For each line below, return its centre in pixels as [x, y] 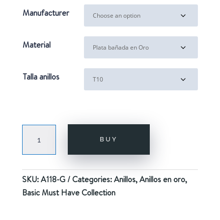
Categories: [93, 179]
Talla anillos [41, 77]
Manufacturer [46, 13]
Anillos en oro [162, 179]
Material [36, 45]
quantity [35, 157]
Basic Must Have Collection [69, 193]
